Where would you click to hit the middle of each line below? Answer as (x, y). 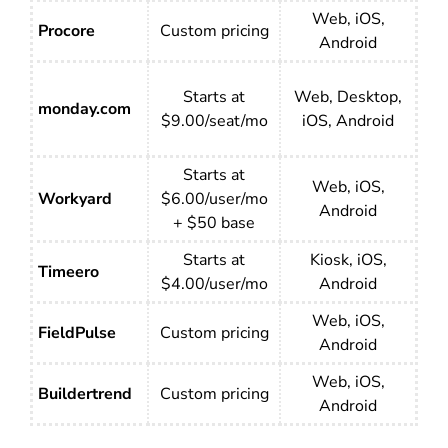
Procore (66, 31)
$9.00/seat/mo (214, 121)
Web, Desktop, (348, 97)
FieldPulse (77, 333)
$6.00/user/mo (214, 199)
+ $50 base (214, 223)
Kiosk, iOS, (348, 260)
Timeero (68, 272)
